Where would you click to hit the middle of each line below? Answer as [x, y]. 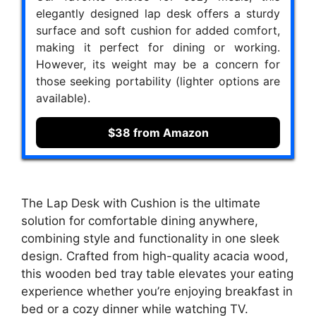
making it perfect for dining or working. [158, 47]
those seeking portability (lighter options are [158, 81]
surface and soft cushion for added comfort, [158, 30]
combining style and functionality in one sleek [150, 239]
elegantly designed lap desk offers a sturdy [158, 13]
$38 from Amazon [158, 132]
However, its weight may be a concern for [158, 64]
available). [63, 98]
